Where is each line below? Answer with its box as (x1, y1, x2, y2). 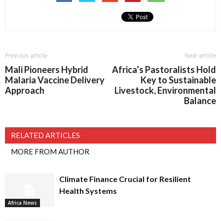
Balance (184, 95, 216, 106)
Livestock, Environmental (114, 85, 216, 96)
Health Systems (59, 186, 117, 195)
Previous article (5, 52, 47, 59)
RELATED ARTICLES (11, 131, 80, 140)
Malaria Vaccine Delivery (5, 74, 105, 85)
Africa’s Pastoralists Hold (112, 64, 216, 75)
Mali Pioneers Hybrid (5, 64, 88, 75)
